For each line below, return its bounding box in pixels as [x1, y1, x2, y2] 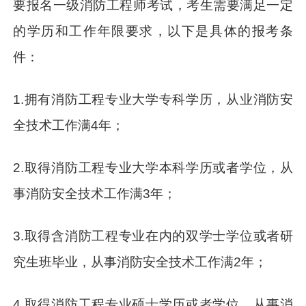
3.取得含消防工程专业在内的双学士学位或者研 [13, 228, 293, 243]
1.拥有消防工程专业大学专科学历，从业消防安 [13, 92, 293, 107]
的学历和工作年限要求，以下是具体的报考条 [13, 24, 293, 39]
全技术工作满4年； [13, 118, 125, 133]
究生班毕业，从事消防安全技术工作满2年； [13, 254, 268, 269]
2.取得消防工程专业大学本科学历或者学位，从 [13, 160, 293, 175]
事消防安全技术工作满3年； [13, 186, 177, 201]
